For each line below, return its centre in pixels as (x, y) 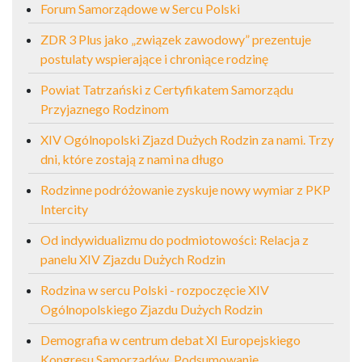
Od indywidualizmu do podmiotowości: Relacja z (175, 239)
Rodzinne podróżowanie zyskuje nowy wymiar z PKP (185, 189)
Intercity (64, 208)
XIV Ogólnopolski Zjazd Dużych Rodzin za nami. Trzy (187, 139)
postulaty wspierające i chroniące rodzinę (154, 58)
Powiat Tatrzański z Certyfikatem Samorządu (167, 89)
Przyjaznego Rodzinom (105, 108)
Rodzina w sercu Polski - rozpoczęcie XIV (155, 289)
